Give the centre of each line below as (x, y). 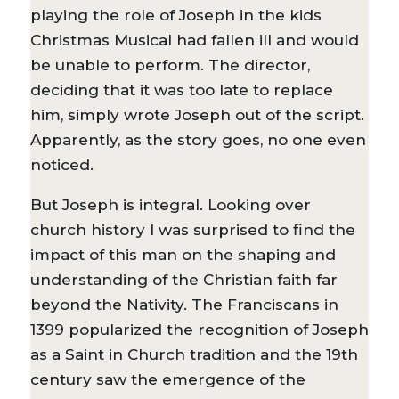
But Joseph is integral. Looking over (170, 204)
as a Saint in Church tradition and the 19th (194, 354)
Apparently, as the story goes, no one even (198, 139)
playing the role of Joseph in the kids (175, 15)
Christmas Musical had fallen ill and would (194, 40)
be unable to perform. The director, (170, 65)
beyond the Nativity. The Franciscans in (184, 304)
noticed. (61, 164)
